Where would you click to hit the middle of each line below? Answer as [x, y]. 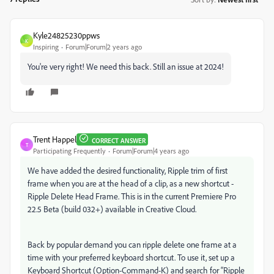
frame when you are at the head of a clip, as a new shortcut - [131, 183]
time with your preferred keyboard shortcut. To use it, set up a [131, 257]
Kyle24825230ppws [66, 35]
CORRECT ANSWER [119, 140]
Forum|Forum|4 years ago [151, 151]
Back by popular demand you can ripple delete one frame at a [132, 244]
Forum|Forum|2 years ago [104, 47]
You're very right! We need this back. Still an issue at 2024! [126, 66]
